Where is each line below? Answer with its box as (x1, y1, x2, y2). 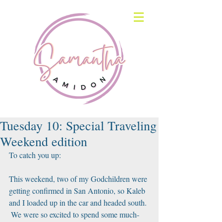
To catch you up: (9, 150, 61, 160)
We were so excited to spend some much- (9, 209, 139, 220)
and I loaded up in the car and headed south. (9, 197, 149, 208)
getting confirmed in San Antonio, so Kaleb (9, 185, 147, 196)
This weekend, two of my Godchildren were (9, 173, 149, 184)
